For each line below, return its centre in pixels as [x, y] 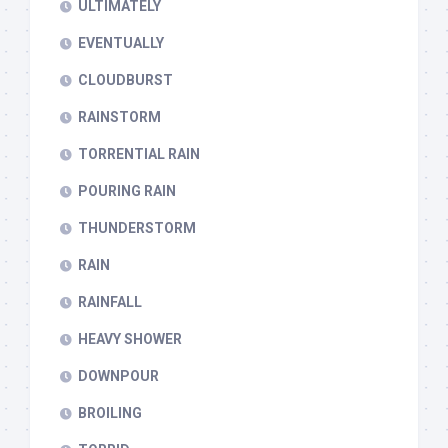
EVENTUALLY [121, 43]
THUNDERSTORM [137, 228]
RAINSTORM [119, 117]
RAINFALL [110, 302]
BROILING [110, 413]
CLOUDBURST [125, 80]
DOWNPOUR [118, 376]
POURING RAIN [127, 191]
